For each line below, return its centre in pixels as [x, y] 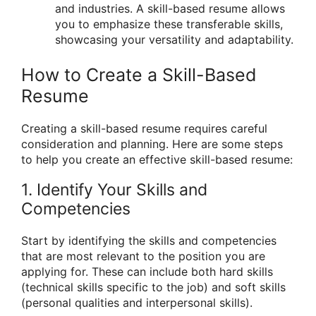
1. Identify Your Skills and [114, 190]
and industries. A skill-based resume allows [170, 9]
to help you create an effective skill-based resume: [157, 160]
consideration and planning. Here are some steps [152, 144]
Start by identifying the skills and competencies [149, 241]
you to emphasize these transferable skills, [169, 24]
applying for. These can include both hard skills [147, 272]
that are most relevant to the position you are [143, 256]
